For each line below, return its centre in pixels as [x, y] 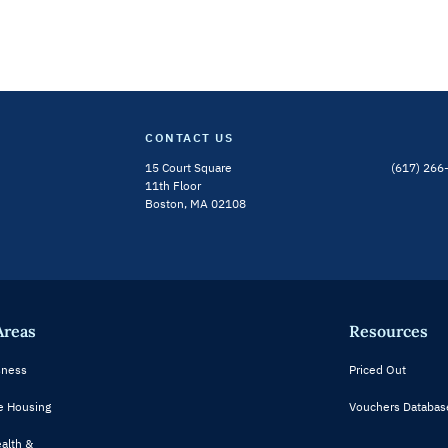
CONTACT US [189, 137]
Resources [388, 330]
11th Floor [173, 185]
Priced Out [377, 369]
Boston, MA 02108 [196, 203]
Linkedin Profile [146, 176]
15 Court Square [189, 167]
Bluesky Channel [112, 176]
